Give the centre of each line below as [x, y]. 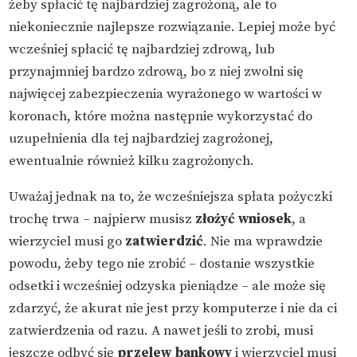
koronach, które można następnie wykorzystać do [161, 116]
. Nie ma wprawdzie [263, 241]
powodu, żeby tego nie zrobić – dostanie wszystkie [162, 263]
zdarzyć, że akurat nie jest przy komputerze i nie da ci [173, 308]
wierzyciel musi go [67, 241]
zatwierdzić [165, 241]
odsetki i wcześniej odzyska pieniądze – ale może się [168, 286]
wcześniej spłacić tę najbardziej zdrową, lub [142, 49]
